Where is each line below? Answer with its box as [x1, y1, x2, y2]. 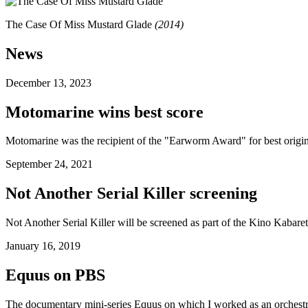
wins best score [94, 102, 203, 121]
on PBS [49, 266, 105, 285]
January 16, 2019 [5, 240, 80, 252]
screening [186, 184, 257, 203]
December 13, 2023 [5, 76, 91, 89]
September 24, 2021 [5, 158, 93, 170]
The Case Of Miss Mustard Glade [5, 18, 152, 30]
